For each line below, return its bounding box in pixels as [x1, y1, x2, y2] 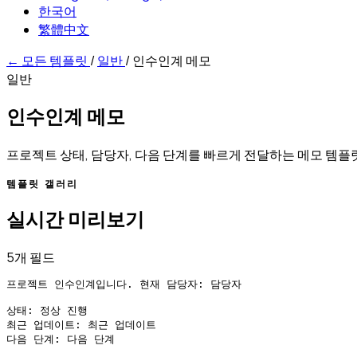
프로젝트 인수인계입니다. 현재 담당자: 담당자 [6, 277, 241, 290]
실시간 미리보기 [6, 207, 144, 231]
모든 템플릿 [19, 52, 90, 69]
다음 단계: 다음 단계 [6, 332, 115, 345]
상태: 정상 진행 [6, 304, 88, 316]
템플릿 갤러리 [6, 176, 79, 190]
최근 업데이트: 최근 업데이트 [6, 318, 156, 331]
